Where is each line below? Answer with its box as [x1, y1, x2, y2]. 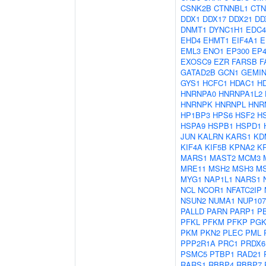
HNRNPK [180, 99, 213, 110]
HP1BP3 [180, 109, 210, 121]
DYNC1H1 [209, 24, 243, 35]
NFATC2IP [226, 184, 262, 195]
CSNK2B [180, 2, 211, 14]
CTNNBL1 [214, 2, 248, 14]
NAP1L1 [204, 173, 233, 185]
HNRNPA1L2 [218, 88, 262, 99]
